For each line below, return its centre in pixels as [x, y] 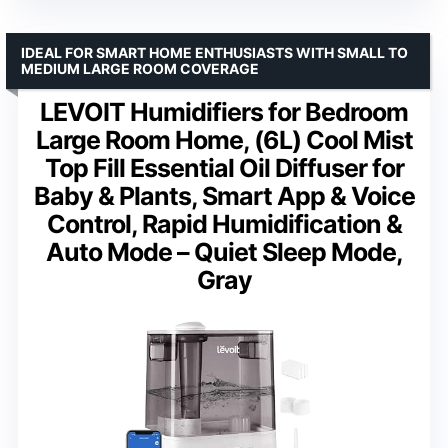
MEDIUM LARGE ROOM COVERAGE [140, 68]
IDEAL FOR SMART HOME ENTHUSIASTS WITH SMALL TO [214, 52]
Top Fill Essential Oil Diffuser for [224, 167]
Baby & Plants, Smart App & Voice [224, 195]
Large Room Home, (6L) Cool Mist [224, 139]
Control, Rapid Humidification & [224, 223]
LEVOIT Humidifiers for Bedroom [224, 111]
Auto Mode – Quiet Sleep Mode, [224, 251]
